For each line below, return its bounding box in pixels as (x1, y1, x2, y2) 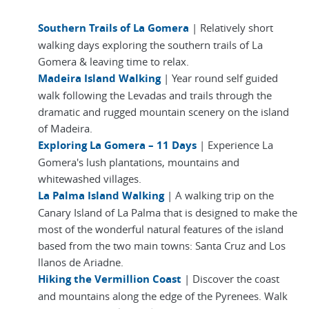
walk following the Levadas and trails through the (38, 88, 272, 103)
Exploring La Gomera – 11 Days (38, 138, 197, 153)
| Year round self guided (161, 71, 278, 86)
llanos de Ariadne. (38, 255, 123, 270)
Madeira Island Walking (38, 71, 161, 86)
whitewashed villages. (38, 172, 141, 186)
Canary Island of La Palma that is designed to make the (38, 206, 297, 220)
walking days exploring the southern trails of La (38, 38, 263, 52)
